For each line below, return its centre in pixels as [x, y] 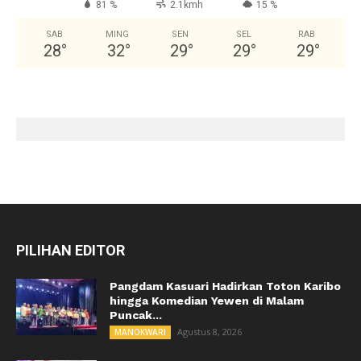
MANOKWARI [140, 332]
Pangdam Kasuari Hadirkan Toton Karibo [225, 286]
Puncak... [136, 315]
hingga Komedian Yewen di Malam [207, 301]
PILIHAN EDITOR [71, 251]
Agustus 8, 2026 [210, 332]
